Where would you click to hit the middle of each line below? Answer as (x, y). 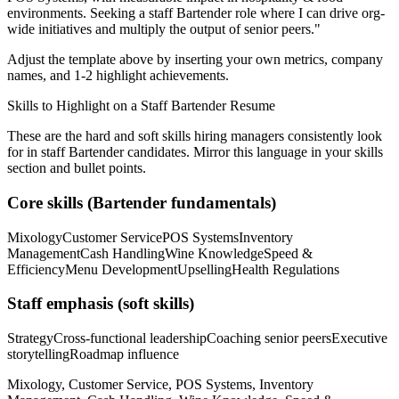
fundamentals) (221, 202)
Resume (251, 106)
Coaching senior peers (269, 338)
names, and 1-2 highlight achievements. (118, 76)
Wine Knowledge (214, 253)
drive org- (357, 13)
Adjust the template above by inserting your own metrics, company (195, 60)
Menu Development (121, 269)
